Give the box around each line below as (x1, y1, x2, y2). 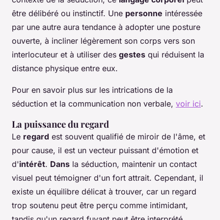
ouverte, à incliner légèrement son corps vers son (12, 36, 195, 46)
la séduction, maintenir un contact (70, 159, 197, 169)
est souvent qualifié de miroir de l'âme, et (49, 132, 205, 142)
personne (125, 8, 163, 19)
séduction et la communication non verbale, (12, 99, 176, 109)
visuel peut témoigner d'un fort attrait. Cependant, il (12, 173, 203, 183)
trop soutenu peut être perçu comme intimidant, (12, 200, 188, 211)
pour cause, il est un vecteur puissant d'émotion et (12, 145, 198, 156)
